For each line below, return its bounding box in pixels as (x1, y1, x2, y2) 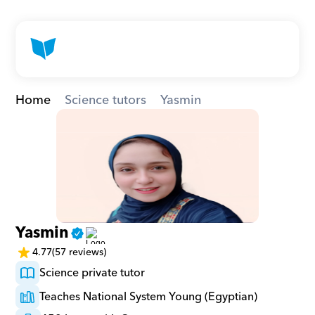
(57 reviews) (52, 243, 107, 261)
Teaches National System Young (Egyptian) (39, 287, 258, 307)
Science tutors (65, 89, 147, 111)
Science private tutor (39, 263, 146, 283)
